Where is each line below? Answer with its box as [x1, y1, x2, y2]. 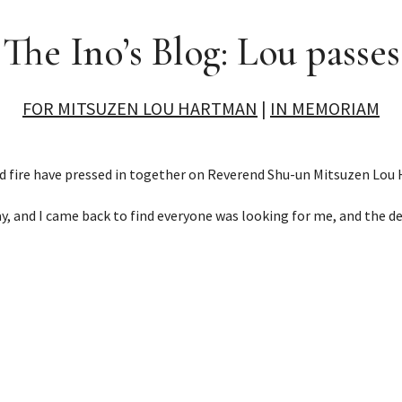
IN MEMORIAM [270, 96, 380, 119]
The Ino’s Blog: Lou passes [2, 27, 400, 76]
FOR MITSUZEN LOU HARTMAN [22, 96, 258, 119]
